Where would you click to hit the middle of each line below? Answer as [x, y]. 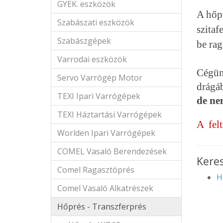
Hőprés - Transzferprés [102, 207]
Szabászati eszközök [96, 22]
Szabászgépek [84, 41]
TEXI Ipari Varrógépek [99, 96]
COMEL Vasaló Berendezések [112, 151]
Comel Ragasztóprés [96, 170]
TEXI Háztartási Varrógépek [110, 114]
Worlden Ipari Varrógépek [106, 133]
